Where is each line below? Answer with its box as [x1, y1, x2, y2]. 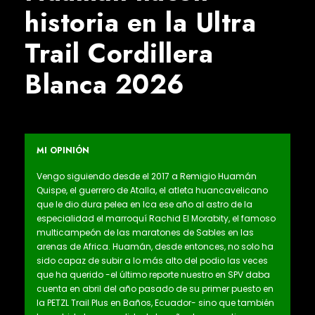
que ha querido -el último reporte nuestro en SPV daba [37, 269, 270, 281]
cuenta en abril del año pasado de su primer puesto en [37, 283, 274, 295]
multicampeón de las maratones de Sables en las [37, 226, 254, 239]
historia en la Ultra [25, 4, 256, 42]
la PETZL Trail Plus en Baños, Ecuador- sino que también [37, 297, 274, 309]
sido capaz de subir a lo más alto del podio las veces [37, 255, 268, 267]
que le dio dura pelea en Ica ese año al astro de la [37, 198, 252, 211]
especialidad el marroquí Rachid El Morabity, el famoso [37, 212, 276, 225]
